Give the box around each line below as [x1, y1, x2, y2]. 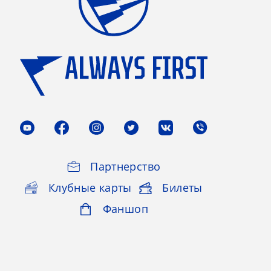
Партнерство [90, 158, 161, 174]
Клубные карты [48, 180, 132, 195]
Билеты [162, 180, 203, 195]
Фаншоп [102, 201, 148, 216]
